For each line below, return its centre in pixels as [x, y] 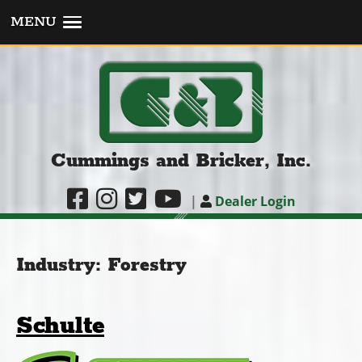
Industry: [62, 265]
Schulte [60, 326]
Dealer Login [253, 201]
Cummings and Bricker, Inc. [181, 161]
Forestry [147, 265]
